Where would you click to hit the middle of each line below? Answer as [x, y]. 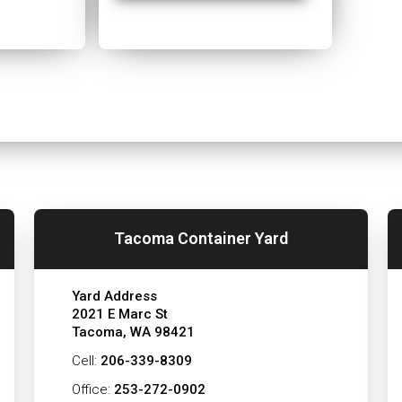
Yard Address [114, 296]
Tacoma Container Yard [201, 239]
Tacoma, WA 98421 [133, 332]
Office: [92, 389]
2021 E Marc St [119, 314]
